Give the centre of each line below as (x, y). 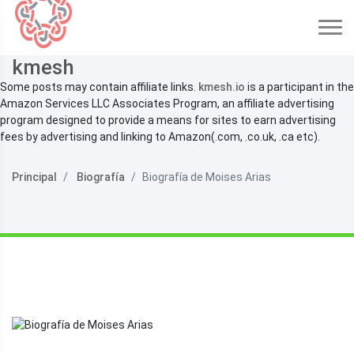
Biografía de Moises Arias (207, 177)
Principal (34, 177)
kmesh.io (222, 87)
